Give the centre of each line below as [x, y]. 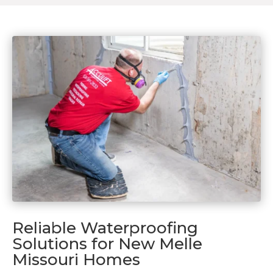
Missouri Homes [76, 260]
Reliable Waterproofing [105, 228]
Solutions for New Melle [107, 244]
